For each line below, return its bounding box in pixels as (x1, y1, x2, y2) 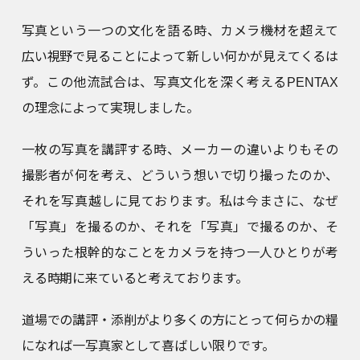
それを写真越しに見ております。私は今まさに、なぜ (21, 194, 339, 208)
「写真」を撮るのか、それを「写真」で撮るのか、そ (21, 219, 339, 234)
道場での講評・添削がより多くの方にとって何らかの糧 (21, 313, 339, 327)
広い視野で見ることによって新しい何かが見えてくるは (21, 49, 339, 63)
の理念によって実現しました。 (21, 100, 199, 115)
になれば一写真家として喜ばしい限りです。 (21, 338, 275, 353)
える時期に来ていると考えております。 (21, 271, 248, 285)
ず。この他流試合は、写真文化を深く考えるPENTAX (21, 75, 339, 89)
